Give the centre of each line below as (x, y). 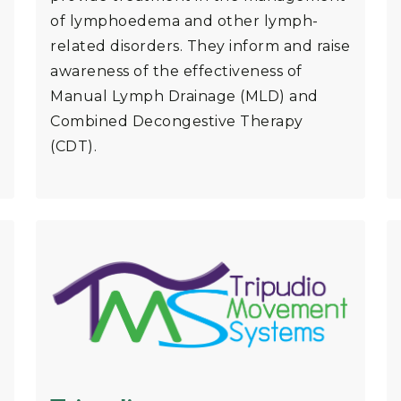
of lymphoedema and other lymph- (184, 21)
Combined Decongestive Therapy (177, 122)
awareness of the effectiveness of (176, 72)
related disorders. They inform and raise (200, 47)
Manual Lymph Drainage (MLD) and (184, 97)
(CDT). (73, 147)
